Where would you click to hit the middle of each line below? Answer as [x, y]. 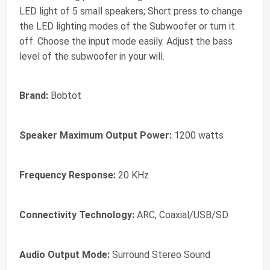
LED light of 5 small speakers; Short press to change [131, 11]
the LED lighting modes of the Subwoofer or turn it [127, 26]
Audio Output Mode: [64, 255]
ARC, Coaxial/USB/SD [181, 215]
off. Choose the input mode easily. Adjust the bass [126, 41]
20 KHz [132, 175]
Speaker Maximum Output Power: [96, 135]
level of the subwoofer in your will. [92, 56]
